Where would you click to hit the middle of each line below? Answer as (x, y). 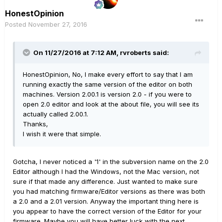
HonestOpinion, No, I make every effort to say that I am (108, 74)
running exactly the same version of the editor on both (108, 84)
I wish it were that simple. (62, 134)
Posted (17, 24)
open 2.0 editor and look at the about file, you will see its (111, 104)
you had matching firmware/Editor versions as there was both (109, 191)
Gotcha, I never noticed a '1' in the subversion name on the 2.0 (111, 162)
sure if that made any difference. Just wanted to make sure (105, 181)
